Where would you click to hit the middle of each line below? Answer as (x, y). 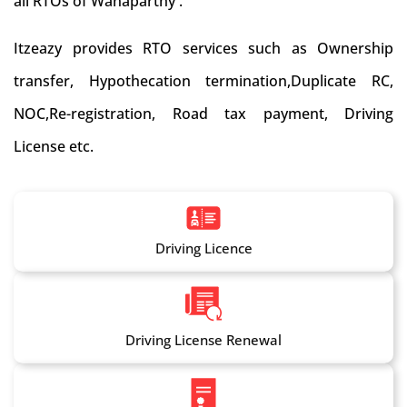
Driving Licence (203, 248)
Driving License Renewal (203, 340)
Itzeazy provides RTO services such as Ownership (203, 48)
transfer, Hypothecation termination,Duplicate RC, (203, 81)
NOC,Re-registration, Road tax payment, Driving (203, 114)
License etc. (54, 146)
